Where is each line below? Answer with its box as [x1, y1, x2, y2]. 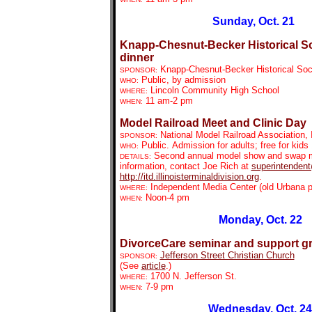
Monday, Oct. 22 [218, 214, 302, 226]
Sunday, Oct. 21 [212, 15, 295, 27]
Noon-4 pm [142, 192, 189, 203]
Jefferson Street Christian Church [159, 250, 295, 260]
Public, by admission [138, 75, 226, 85]
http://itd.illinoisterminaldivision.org [119, 171, 259, 182]
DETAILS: [119, 153, 151, 160]
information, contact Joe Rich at [119, 161, 251, 171]
